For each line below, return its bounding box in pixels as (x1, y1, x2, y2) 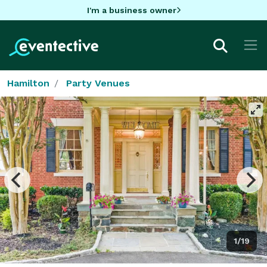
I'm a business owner (86, 5, 176, 15)
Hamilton (7, 77, 49, 89)
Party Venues (66, 77, 130, 89)
